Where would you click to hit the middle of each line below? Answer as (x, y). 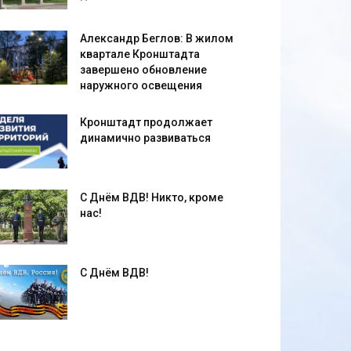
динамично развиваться (145, 138)
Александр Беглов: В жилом (157, 38)
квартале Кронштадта (140, 54)
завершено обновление (143, 69)
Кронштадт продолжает (146, 122)
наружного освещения (141, 85)
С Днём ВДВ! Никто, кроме (152, 197)
